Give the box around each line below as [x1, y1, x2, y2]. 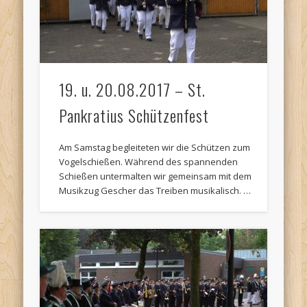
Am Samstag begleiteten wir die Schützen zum [59, 141, 251, 154]
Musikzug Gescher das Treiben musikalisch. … [59, 184, 251, 197]
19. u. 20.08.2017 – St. [59, 77, 206, 102]
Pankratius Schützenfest [59, 103, 210, 128]
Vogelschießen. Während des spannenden [59, 156, 238, 169]
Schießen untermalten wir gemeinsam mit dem [59, 170, 252, 183]
